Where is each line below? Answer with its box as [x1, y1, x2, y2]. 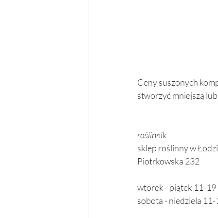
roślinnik [137, 129, 168, 141]
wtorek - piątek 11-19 [137, 182, 216, 193]
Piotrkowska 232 [137, 156, 201, 167]
